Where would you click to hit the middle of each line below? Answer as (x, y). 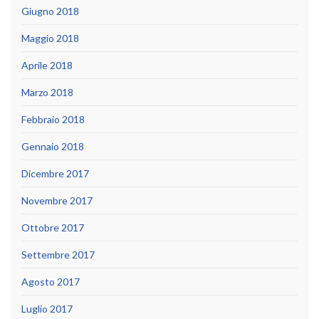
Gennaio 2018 (53, 147)
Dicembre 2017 (55, 174)
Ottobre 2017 (53, 228)
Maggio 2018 (50, 38)
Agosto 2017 (51, 282)
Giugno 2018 (50, 11)
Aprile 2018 (47, 66)
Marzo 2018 (47, 93)
